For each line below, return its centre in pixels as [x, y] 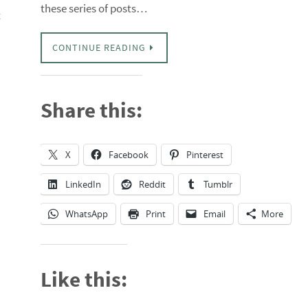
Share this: [91, 110]
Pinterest [205, 155]
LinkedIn [83, 184]
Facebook [128, 155]
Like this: [84, 279]
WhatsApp [86, 214]
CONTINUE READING [99, 48]
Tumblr [218, 184]
